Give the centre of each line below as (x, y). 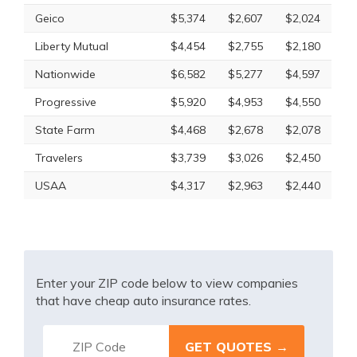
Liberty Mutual (72, 46)
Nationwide (65, 74)
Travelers (59, 158)
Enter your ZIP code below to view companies (167, 283)
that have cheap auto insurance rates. (143, 300)
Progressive (66, 102)
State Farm (65, 130)
